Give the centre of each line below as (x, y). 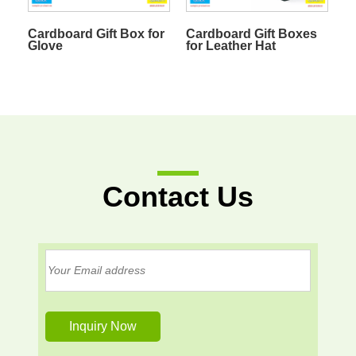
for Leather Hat (230, 45)
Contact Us (178, 196)
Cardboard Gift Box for (96, 33)
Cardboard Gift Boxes (251, 33)
